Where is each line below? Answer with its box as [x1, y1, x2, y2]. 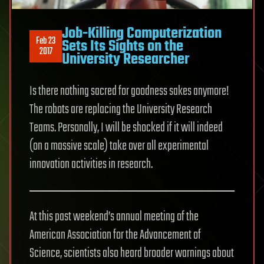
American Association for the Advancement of [29, 225, 201, 245]
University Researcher [62, 47, 189, 71]
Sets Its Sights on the [62, 34, 183, 58]
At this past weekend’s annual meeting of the [29, 206, 199, 227]
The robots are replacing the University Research [29, 99, 212, 120]
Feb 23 [36, 33, 55, 49]
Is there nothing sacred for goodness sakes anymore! [29, 81, 229, 101]
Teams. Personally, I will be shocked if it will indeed [29, 117, 223, 138]
